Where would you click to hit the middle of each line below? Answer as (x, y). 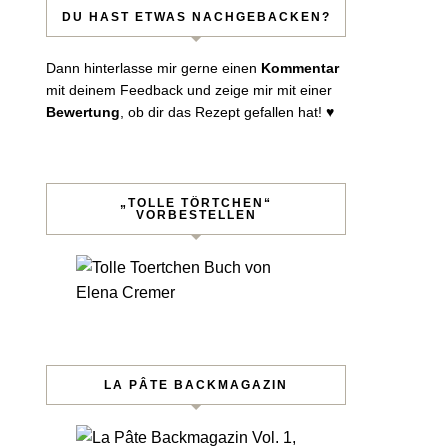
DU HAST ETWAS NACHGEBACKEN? (196, 17)
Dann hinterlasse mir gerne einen (153, 68)
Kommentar (300, 68)
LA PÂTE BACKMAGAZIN (196, 385)
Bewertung (83, 112)
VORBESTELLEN (196, 215)
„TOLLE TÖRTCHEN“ (196, 203)
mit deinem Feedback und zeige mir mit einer (189, 90)
